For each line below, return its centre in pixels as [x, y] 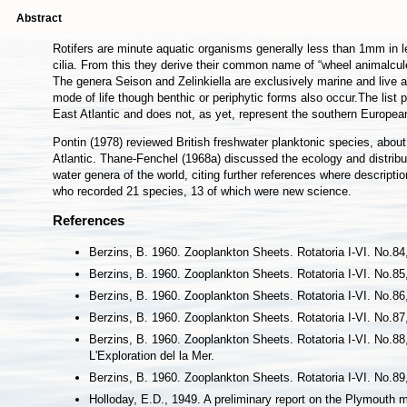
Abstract [39, 18]
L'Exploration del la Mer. [152, 356]
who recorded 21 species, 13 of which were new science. [202, 191]
